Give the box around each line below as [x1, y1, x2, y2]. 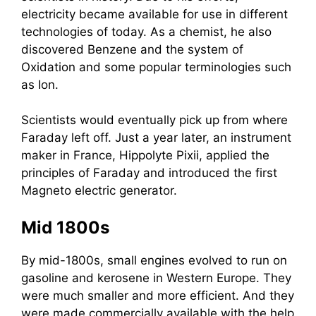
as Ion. [21, 77, 59, 92]
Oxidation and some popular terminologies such [21, 59, 291, 74]
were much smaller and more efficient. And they [21, 288, 294, 303]
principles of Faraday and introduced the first [21, 166, 277, 180]
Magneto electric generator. [21, 183, 177, 197]
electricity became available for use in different [21, 6, 288, 21]
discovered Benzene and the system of [21, 42, 243, 56]
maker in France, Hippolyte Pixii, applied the [21, 148, 269, 162]
